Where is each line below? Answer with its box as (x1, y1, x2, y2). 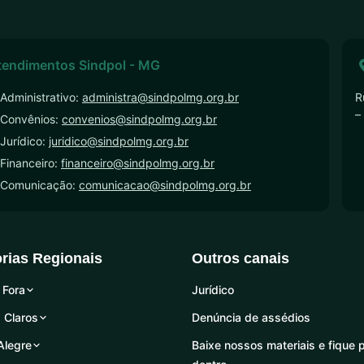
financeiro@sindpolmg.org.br (61, 156, 214, 170)
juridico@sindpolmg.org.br (49, 134, 188, 148)
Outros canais (192, 250, 289, 266)
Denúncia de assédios (192, 310, 310, 324)
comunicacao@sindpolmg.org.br (79, 178, 251, 192)
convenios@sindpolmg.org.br (62, 112, 217, 126)
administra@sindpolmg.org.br (82, 90, 239, 104)
